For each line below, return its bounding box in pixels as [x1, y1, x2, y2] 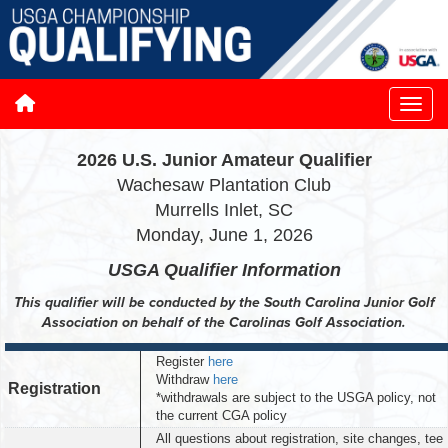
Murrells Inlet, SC [155, 200, 293, 221]
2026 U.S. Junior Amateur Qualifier [76, 150, 372, 171]
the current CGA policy [156, 408, 287, 424]
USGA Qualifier [107, 260, 242, 281]
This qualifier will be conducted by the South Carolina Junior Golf [13, 294, 435, 312]
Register [156, 354, 208, 370]
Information [241, 260, 341, 281]
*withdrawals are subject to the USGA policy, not [156, 390, 436, 406]
